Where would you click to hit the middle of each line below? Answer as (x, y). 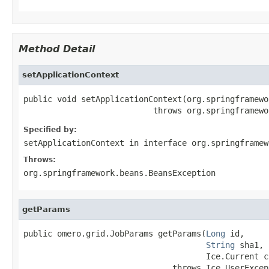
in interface (158, 143)
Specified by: (50, 129)
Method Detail (57, 49)
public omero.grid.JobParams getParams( (115, 233)
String (220, 245)
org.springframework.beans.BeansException (119, 173)
